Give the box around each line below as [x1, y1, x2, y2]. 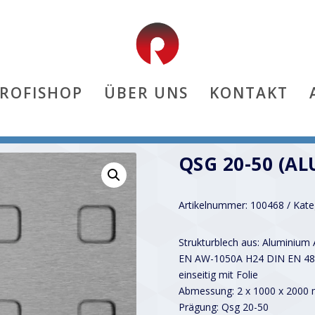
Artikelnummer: [178, 198, 250, 212]
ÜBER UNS [103, 82, 188, 103]
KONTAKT [209, 82, 288, 103]
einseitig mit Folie [178, 267, 258, 281]
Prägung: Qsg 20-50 [178, 300, 269, 314]
